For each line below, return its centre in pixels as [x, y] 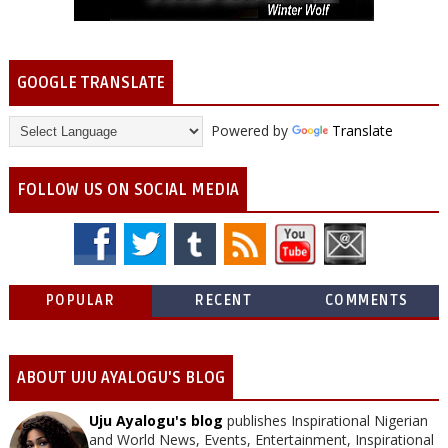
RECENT [224, 300]
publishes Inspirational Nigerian [325, 420]
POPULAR [80, 300]
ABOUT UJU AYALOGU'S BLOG [120, 378]
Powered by [247, 130]
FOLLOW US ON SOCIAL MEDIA [127, 190]
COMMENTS [366, 300]
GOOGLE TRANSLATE [90, 83]
